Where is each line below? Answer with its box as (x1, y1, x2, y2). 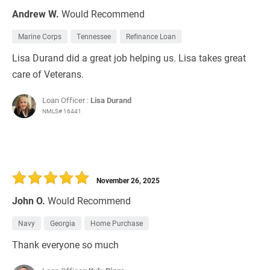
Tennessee (77, 31, 111, 42)
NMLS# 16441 (42, 107, 81, 116)
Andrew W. (12, 7, 59, 20)
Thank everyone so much (12, 238, 119, 251)
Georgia (50, 218, 75, 228)
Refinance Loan (126, 31, 176, 42)
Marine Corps (18, 31, 61, 42)
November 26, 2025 (96, 175, 160, 186)
